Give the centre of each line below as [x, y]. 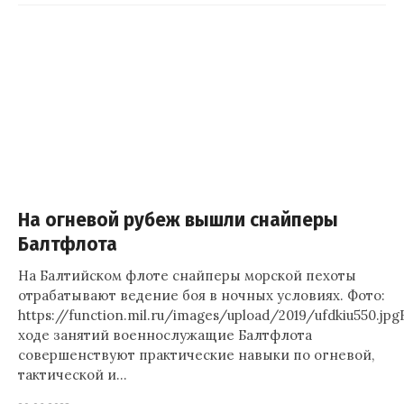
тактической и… [73, 375]
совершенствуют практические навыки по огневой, [196, 355]
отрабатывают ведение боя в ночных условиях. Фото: [202, 295]
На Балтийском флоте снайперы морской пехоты [187, 275]
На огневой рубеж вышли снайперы [178, 220]
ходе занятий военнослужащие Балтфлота [165, 335]
